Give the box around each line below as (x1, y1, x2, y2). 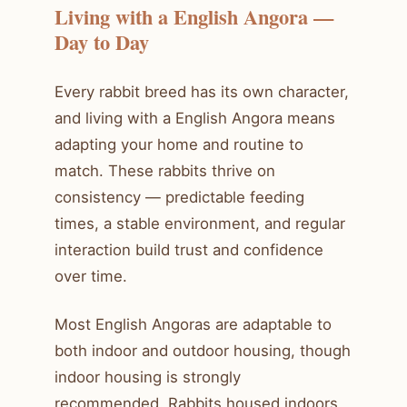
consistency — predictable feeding (55, 187, 304, 206)
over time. (55, 266, 127, 285)
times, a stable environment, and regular (55, 213, 345, 233)
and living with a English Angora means (55, 108, 335, 127)
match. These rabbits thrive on (55, 161, 275, 180)
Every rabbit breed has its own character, (55, 82, 349, 101)
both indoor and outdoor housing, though (55, 341, 351, 360)
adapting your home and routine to (55, 134, 303, 154)
